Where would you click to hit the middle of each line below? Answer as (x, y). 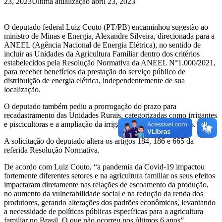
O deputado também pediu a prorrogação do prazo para (90, 107)
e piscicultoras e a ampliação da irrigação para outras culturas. (100, 124)
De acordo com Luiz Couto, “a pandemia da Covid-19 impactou (104, 167)
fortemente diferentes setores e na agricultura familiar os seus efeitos (110, 176)
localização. (22, 90)
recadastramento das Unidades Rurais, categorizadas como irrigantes (111, 115)
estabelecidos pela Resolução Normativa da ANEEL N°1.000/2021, (110, 63)
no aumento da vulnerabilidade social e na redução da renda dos (104, 194)
